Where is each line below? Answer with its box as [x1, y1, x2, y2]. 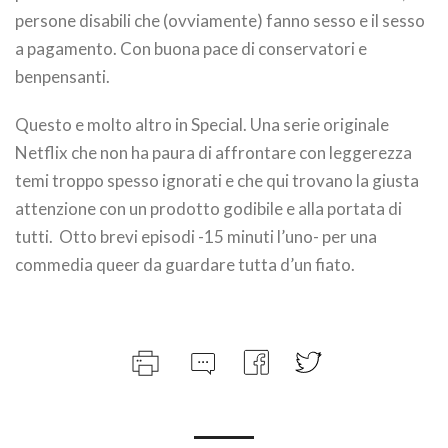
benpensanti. [15, 66, 110, 87]
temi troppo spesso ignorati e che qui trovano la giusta [15, 170, 419, 191]
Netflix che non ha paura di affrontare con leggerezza [15, 142, 412, 163]
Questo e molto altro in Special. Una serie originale [15, 114, 389, 135]
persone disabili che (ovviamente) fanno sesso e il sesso [15, 10, 425, 31]
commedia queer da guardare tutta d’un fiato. [15, 254, 355, 275]
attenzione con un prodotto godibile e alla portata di [15, 198, 402, 219]
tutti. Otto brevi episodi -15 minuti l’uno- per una [15, 226, 377, 247]
